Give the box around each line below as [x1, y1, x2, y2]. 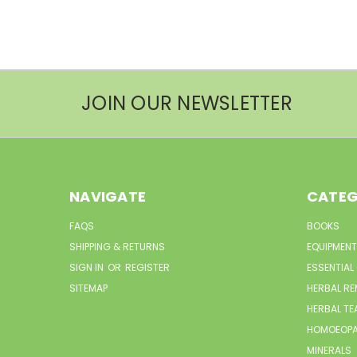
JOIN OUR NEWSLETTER [81, 89, 292, 116]
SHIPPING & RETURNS [69, 239, 165, 253]
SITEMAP [69, 280, 108, 295]
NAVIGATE [69, 186, 146, 206]
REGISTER [125, 260, 170, 274]
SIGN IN [69, 260, 106, 274]
